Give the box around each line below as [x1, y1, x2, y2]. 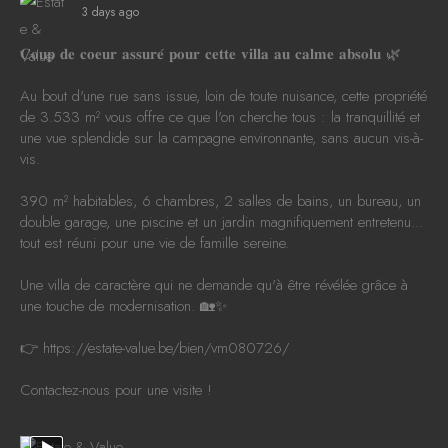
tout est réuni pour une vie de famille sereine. [20, 232, 289, 255]
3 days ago [81, 3, 139, 22]
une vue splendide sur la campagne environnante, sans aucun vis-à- [20, 127, 423, 150]
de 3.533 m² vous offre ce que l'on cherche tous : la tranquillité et [20, 106, 420, 129]
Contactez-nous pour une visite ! [20, 379, 212, 402]
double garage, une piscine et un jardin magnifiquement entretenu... [20, 211, 423, 234]
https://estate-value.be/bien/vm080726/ [43, 337, 289, 360]
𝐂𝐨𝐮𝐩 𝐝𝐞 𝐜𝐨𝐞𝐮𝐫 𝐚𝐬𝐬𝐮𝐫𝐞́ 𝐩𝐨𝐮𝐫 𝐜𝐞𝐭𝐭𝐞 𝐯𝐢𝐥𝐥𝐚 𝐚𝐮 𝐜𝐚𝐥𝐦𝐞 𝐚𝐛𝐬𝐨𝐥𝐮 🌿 [20, 43, 401, 66]
